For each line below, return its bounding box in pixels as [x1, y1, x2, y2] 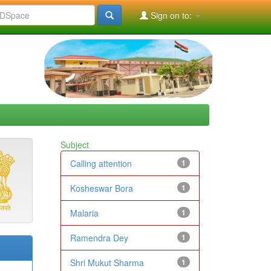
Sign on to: [148, 9, 194, 21]
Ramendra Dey [70, 232, 128, 244]
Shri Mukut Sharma [70, 256, 144, 269]
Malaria [70, 207, 99, 220]
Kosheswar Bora [70, 182, 133, 195]
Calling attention [70, 157, 132, 170]
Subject [60, 139, 89, 151]
